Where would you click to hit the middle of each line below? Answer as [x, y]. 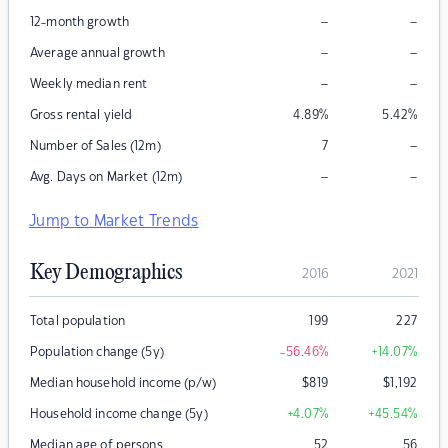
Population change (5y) [97, 352]
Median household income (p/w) [123, 383]
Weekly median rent [89, 84]
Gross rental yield [81, 115]
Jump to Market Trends [114, 222]
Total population [78, 321]
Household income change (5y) [119, 414]
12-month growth [79, 22]
